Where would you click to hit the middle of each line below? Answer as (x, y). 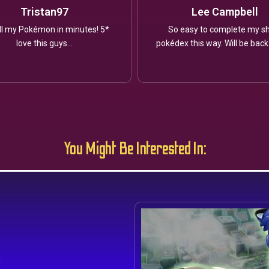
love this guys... (44, 44)
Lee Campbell (225, 12)
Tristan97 (44, 12)
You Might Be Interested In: (134, 149)
